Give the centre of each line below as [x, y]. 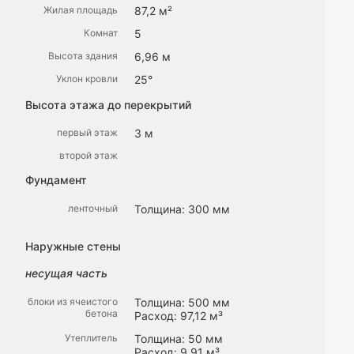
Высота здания [83, 55]
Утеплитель [91, 337]
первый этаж [87, 133]
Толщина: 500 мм [182, 302]
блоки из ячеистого [73, 301]
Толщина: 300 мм [182, 209]
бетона [102, 313]
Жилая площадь [81, 9]
